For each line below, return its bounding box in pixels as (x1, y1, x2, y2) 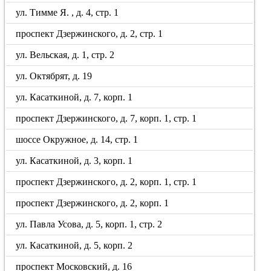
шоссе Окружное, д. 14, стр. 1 (16, 134, 139, 145)
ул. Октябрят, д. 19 (16, 71, 93, 81)
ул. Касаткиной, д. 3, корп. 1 (16, 155, 133, 166)
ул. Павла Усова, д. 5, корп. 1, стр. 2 (16, 219, 163, 229)
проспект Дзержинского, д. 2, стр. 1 (16, 28, 163, 39)
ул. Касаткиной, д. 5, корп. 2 (16, 240, 133, 250)
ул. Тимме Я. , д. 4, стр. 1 (16, 7, 119, 18)
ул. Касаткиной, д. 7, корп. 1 (16, 92, 133, 102)
